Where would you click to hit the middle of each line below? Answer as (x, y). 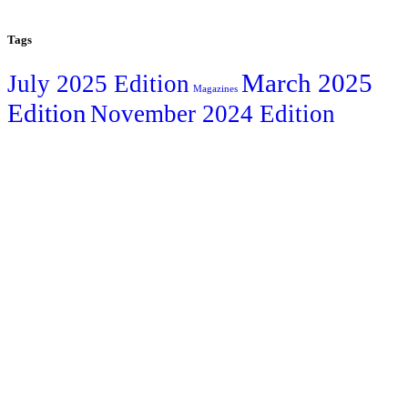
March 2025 (307, 82)
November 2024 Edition (213, 113)
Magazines (215, 88)
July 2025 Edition (98, 83)
